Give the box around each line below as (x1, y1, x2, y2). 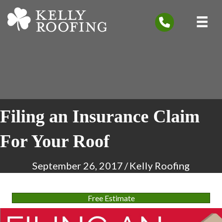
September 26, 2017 (32, 160, 123, 171)
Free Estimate (87, 193, 135, 203)
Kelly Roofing (129, 160, 190, 171)
